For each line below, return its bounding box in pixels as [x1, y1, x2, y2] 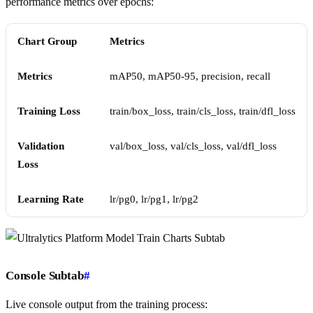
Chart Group [17, 36, 78, 48]
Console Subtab [6, 269, 84, 283]
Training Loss [17, 105, 80, 117]
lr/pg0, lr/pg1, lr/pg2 [110, 194, 198, 205]
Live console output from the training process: [6, 298, 208, 311]
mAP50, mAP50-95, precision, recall [110, 71, 270, 82]
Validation [17, 140, 64, 152]
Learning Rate [17, 194, 84, 205]
